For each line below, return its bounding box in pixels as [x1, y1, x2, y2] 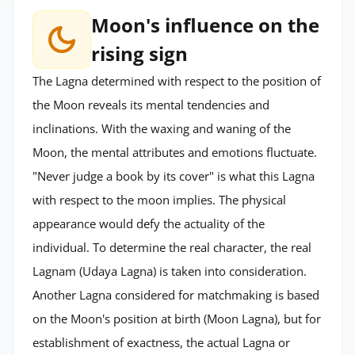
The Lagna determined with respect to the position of [32, 72, 321, 89]
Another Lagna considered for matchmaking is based [32, 286, 319, 303]
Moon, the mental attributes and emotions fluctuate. [32, 143, 317, 160]
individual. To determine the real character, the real [32, 239, 311, 255]
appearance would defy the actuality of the [32, 215, 265, 231]
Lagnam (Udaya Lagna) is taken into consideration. [32, 262, 307, 279]
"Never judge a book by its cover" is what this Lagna [32, 167, 315, 184]
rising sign [91, 40, 188, 67]
